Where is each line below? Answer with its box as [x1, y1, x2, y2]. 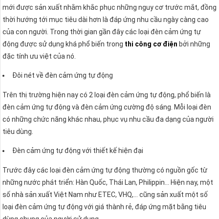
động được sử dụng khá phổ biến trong [2, 40, 125, 48]
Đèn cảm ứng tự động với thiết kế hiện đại [12, 146, 143, 154]
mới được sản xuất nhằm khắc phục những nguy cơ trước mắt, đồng [2, 3, 217, 11]
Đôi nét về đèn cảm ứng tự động [12, 71, 113, 79]
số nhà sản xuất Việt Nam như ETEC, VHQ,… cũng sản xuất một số [2, 190, 208, 198]
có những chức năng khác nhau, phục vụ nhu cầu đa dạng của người [2, 115, 214, 123]
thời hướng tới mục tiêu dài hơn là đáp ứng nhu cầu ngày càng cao [2, 15, 209, 23]
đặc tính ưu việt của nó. [2, 52, 76, 60]
